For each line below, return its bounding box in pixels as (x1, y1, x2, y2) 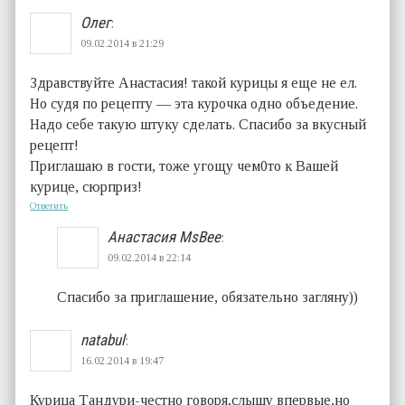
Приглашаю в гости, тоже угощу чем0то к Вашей (30, 157, 339, 174)
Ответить (30, 199, 69, 211)
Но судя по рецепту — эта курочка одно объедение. (30, 95, 359, 111)
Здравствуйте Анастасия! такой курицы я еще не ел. (30, 74, 358, 90)
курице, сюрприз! (30, 178, 143, 194)
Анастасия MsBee (108, 227, 221, 246)
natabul (80, 330, 126, 349)
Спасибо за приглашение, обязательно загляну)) (57, 288, 359, 305)
